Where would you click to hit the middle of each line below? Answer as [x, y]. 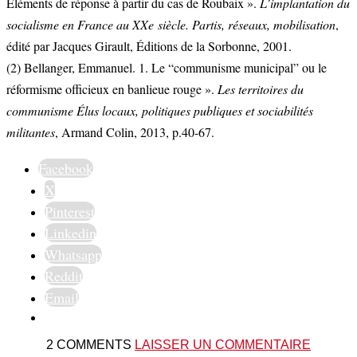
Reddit [64, 276]
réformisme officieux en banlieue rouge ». [112, 89]
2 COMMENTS [90, 345]
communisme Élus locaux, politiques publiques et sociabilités [160, 111]
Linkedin [71, 233]
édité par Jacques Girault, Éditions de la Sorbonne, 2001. [149, 46]
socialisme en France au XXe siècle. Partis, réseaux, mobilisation [171, 25]
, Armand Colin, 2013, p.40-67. [135, 132]
